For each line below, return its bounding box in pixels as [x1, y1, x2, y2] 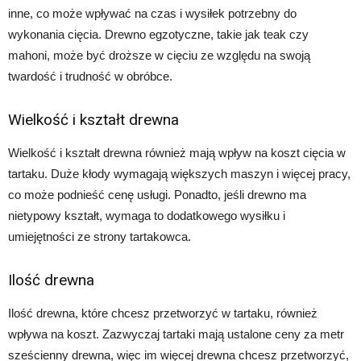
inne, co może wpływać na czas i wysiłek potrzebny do [8, 6, 297, 20]
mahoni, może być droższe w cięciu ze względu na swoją [8, 48, 310, 62]
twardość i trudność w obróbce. [8, 68, 172, 83]
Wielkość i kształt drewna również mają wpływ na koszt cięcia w [8, 145, 346, 160]
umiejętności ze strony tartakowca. [8, 229, 191, 243]
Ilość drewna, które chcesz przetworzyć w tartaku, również [8, 305, 317, 320]
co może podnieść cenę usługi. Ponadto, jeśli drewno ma [8, 187, 306, 201]
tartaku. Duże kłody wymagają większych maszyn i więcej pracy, [8, 166, 351, 180]
